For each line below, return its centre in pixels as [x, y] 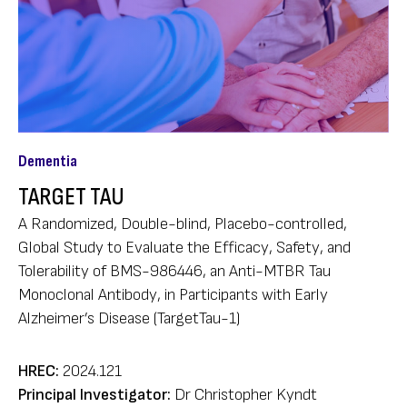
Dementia [48, 161]
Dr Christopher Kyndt [246, 395]
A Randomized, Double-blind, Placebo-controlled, [183, 224]
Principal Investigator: [94, 395]
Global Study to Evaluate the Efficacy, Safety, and [184, 248]
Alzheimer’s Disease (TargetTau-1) [129, 318]
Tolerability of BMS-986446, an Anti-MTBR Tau [174, 271]
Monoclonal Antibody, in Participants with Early [173, 295]
